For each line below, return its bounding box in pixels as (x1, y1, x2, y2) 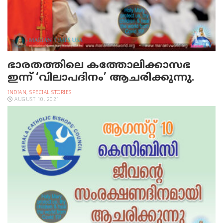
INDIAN (7, 89, 26, 96)
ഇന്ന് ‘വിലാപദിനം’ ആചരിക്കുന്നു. (7, 71, 194, 85)
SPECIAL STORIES (29, 89, 72, 96)
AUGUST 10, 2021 (12, 96, 60, 103)
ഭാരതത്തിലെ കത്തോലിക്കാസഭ (7, 59, 191, 72)
